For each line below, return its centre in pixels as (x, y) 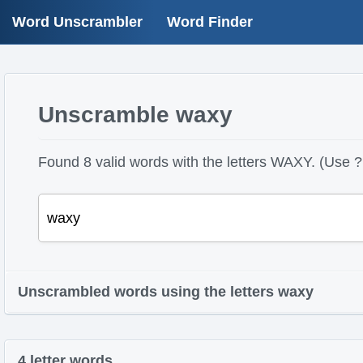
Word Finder (210, 22)
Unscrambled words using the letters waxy (166, 292)
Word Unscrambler (77, 22)
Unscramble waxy (135, 115)
